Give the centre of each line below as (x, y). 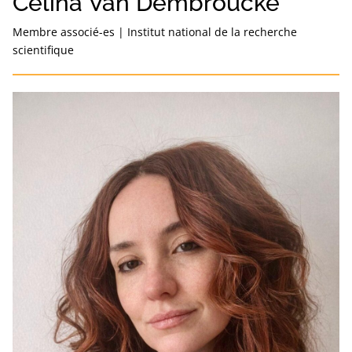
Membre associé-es (63, 31)
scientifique (43, 49)
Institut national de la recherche (212, 31)
